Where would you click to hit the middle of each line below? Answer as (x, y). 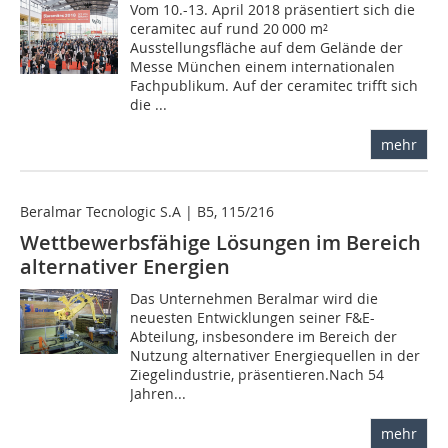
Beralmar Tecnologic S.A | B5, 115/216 (147, 212)
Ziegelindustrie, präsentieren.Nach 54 (257, 375)
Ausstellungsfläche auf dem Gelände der (267, 48)
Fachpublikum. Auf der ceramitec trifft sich (274, 86)
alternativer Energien (125, 267)
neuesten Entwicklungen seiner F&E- (253, 318)
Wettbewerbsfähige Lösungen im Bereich (220, 243)
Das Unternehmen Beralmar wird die (254, 299)
